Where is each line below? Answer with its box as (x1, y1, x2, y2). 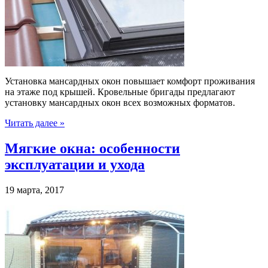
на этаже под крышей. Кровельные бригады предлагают (5, 87, 235, 98)
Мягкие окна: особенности (5, 141, 180, 157)
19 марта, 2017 (5, 185, 64, 196)
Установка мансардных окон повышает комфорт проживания (5, 76, 255, 87)
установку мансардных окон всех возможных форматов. (5, 98, 235, 108)
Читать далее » (5, 118, 65, 129)
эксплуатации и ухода (5, 157, 145, 173)
